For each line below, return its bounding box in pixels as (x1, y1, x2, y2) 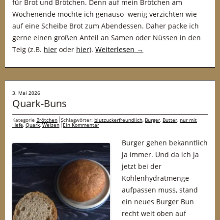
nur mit (180, 116, 197, 123)
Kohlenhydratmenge (122, 173, 189, 183)
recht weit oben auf (122, 209, 186, 218)
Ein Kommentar (63, 121, 99, 128)
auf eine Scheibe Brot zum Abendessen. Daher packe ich (12, 21, 199, 30)
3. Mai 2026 (12, 89, 40, 96)
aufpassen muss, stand (122, 185, 198, 194)
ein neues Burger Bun (122, 197, 194, 206)
